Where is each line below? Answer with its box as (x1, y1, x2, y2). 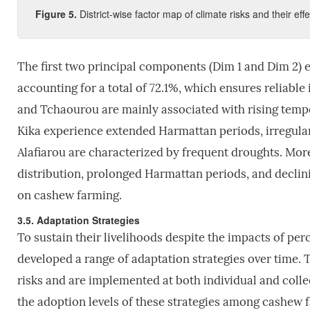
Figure (35, 6, 69, 21)
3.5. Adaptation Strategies (17, 212, 140, 227)
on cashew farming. (17, 188, 122, 203)
